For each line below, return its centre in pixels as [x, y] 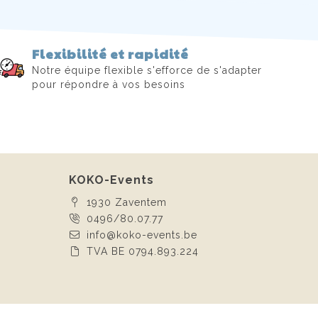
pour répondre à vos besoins [108, 85]
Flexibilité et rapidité [110, 53]
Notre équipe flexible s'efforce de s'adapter [147, 71]
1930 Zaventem [126, 202]
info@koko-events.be [142, 235]
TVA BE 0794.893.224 [142, 251]
